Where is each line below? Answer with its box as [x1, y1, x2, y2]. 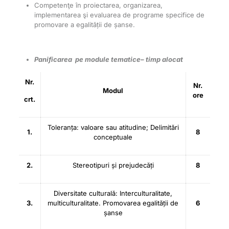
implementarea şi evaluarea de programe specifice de [34, 11, 204, 19]
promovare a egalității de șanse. [34, 20, 135, 29]
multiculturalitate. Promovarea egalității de [48, 199, 179, 207]
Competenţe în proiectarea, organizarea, [34, 1, 163, 9]
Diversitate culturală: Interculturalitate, [54, 189, 173, 197]
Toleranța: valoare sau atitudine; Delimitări [47, 123, 179, 131]
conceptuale [94, 133, 133, 141]
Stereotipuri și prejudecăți [72, 161, 154, 169]
